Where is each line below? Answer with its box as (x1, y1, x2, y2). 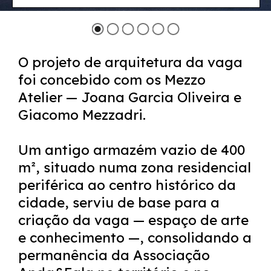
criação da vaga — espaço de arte (18, 211, 249, 229)
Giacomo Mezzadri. (18, 106, 146, 123)
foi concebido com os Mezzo (18, 71, 206, 88)
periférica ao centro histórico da (18, 176, 236, 194)
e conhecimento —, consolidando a (18, 229, 252, 246)
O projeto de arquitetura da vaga (18, 53, 243, 71)
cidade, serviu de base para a (18, 194, 220, 211)
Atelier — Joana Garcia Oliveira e (18, 88, 241, 106)
